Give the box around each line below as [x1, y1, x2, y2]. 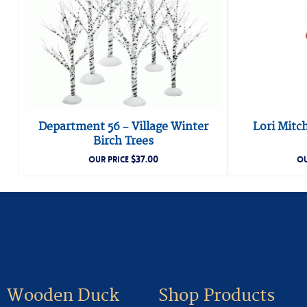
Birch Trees [93, 134, 153, 149]
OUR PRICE [88, 154, 131, 166]
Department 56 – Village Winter [38, 120, 208, 134]
